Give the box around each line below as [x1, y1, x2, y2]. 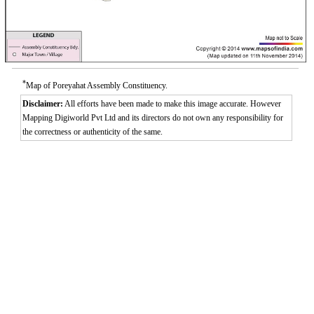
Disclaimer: [22, 99, 63, 109]
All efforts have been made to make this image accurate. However [62, 99, 281, 109]
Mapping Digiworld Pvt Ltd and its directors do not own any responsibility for [22, 113, 283, 123]
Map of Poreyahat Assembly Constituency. [25, 81, 168, 90]
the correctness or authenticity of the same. [22, 127, 163, 137]
